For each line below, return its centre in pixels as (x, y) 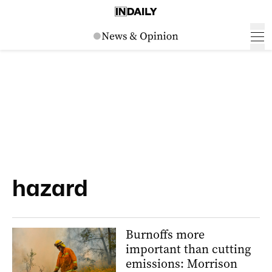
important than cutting (188, 249)
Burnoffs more (165, 235)
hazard (50, 188)
